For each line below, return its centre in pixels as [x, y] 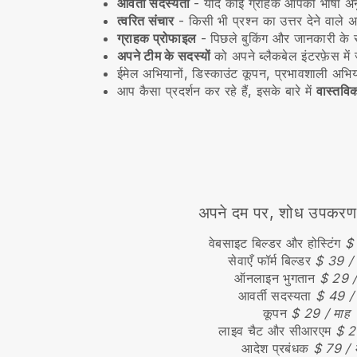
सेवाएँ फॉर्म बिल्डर [272, 261]
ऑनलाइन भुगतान [277, 278]
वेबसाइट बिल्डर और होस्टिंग [277, 243]
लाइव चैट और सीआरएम [277, 331]
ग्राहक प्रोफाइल [157, 38]
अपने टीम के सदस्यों [164, 56]
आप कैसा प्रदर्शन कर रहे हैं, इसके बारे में [217, 91]
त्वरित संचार [146, 21]
